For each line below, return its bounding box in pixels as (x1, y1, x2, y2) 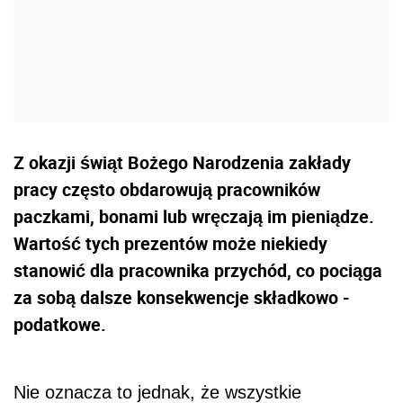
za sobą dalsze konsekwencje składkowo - (13, 284, 350, 309)
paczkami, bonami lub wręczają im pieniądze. (13, 203, 374, 228)
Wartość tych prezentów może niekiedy (13, 230, 327, 255)
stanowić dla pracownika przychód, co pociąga (13, 257, 382, 282)
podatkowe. (13, 311, 106, 336)
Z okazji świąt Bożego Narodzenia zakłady (13, 149, 351, 175)
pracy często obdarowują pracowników (13, 176, 320, 201)
